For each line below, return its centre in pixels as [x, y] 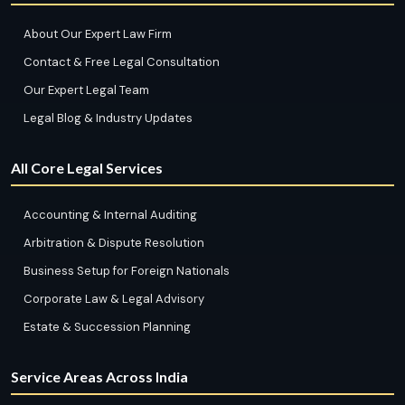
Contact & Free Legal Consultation [122, 61]
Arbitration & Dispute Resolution [114, 242]
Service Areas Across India [99, 376]
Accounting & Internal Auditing [110, 214]
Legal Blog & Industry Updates [108, 118]
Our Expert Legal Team [86, 89]
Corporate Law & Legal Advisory [114, 298]
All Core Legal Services [87, 167]
